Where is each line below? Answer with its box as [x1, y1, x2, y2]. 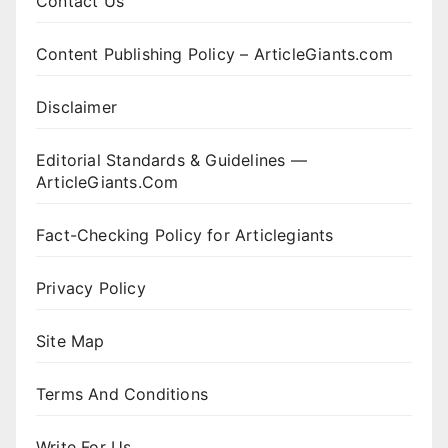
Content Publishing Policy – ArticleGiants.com [36, 43, 393, 64]
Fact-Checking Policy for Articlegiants [36, 224, 334, 245]
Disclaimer [36, 96, 117, 117]
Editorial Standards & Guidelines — [36, 149, 307, 170]
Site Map [36, 330, 105, 351]
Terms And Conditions [36, 383, 208, 404]
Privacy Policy [36, 277, 146, 298]
